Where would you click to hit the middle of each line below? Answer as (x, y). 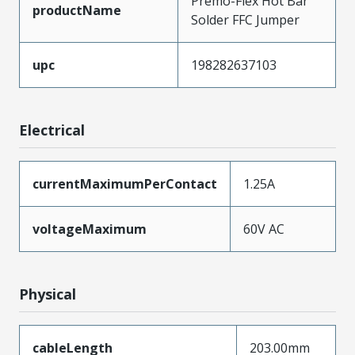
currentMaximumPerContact (125, 184)
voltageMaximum (90, 229)
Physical (48, 294)
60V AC (264, 229)
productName (77, 10)
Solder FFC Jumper (245, 20)
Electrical (52, 130)
